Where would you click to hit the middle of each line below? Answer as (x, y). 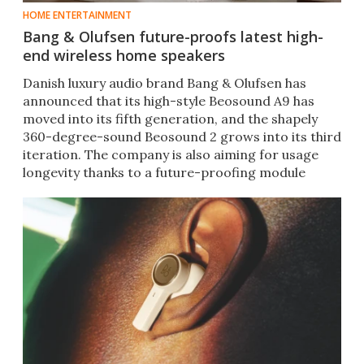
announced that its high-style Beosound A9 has (169, 101)
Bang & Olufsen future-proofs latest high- (173, 37)
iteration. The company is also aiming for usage (171, 155)
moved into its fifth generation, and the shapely (170, 119)
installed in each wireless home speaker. (147, 191)
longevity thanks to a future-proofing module (164, 173)
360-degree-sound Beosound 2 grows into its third (182, 137)
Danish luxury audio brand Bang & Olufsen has (165, 83)
